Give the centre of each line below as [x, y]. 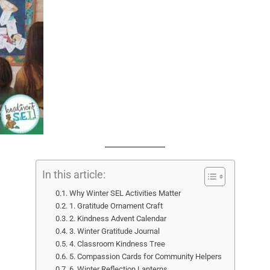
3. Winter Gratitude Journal [114, 231]
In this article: [74, 175]
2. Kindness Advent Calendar [118, 218]
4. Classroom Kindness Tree [117, 244]
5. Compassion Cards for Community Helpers [145, 256]
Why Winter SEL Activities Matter [125, 193]
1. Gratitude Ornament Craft [116, 206]
